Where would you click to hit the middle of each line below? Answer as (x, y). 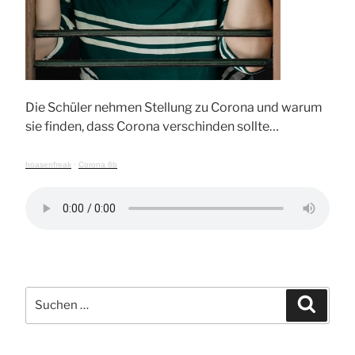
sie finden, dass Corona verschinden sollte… (152, 126)
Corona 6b (98, 164)
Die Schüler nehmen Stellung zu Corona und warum (174, 107)
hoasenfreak (48, 164)
